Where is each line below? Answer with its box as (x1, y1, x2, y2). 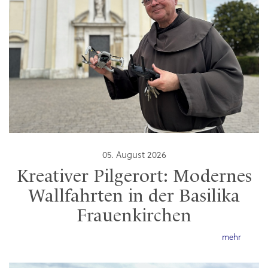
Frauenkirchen (77, 208, 191, 226)
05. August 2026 (102, 151, 166, 162)
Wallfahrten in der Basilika (28, 188, 240, 206)
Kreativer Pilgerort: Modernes (16, 168, 252, 187)
